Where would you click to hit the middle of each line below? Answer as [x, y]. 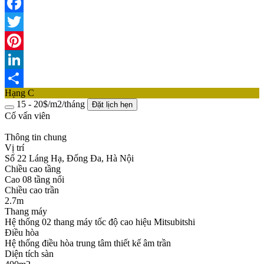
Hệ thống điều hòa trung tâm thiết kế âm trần [88, 243]
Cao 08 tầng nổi [34, 179]
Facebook [23, 21]
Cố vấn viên [27, 115]
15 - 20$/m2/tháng [52, 104]
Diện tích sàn [29, 253]
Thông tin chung [36, 137]
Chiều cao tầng [33, 169]
